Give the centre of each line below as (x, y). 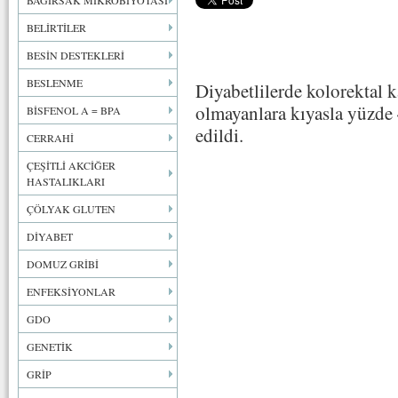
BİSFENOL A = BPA (74, 110)
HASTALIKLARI (66, 181)
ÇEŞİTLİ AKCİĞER (71, 165)
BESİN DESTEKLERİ (76, 55)
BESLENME (55, 83)
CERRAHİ (50, 138)
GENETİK (50, 346)
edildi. (219, 135)
